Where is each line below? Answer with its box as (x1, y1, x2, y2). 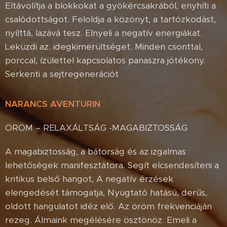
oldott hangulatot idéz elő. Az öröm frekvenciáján (5, 200, 212, 212)
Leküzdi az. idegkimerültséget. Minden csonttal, (5, 41, 203, 52)
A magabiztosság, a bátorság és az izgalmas (5, 145, 186, 157)
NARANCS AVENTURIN (5, 98, 100, 109)
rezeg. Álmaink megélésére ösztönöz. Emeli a (5, 214, 197, 225)
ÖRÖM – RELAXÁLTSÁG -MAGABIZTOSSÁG (5, 122, 187, 133)
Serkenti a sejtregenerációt (5, 68, 119, 80)
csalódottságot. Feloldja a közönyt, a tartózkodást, (5, 13, 216, 25)
